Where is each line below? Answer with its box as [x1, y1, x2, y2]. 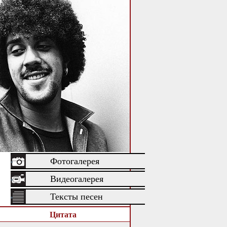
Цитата [50, 208, 77, 220]
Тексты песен [50, 192, 103, 202]
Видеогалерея [50, 174, 103, 184]
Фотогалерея [50, 156, 99, 166]
